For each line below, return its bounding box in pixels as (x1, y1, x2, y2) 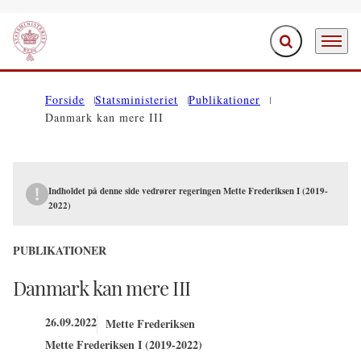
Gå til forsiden (12, 41, 84, 59)
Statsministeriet (95, 92, 178, 107)
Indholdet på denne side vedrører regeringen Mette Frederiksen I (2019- (48, 185, 328, 197)
